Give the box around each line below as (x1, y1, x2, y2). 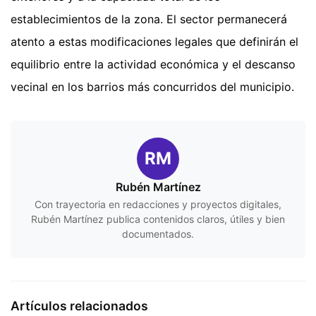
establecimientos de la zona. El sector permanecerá (11, 11, 287, 26)
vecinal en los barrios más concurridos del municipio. (11, 79, 294, 94)
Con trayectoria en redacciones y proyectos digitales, (35, 197, 281, 210)
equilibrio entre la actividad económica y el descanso (11, 56, 296, 71)
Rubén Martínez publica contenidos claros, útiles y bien (31, 212, 285, 225)
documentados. (122, 227, 194, 240)
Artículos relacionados (11, 298, 148, 313)
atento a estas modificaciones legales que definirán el (11, 34, 298, 49)
